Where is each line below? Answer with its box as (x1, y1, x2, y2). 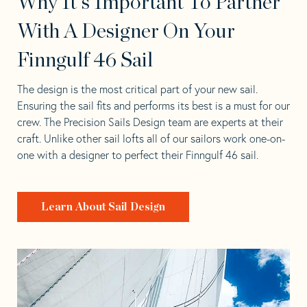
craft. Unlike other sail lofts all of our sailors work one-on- (17, 131, 285, 145)
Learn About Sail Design (41, 201, 166, 212)
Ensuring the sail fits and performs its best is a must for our (17, 98, 290, 112)
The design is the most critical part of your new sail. (17, 82, 258, 96)
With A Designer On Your (17, 21, 235, 42)
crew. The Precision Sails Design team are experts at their (17, 114, 283, 129)
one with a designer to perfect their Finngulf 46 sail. (17, 147, 258, 162)
